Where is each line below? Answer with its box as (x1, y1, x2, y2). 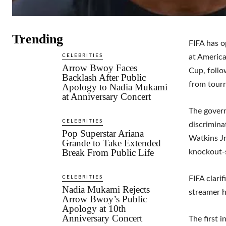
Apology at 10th (62, 203, 127, 214)
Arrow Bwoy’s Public (62, 193, 147, 204)
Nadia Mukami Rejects (62, 184, 150, 195)
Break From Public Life (62, 147, 154, 158)
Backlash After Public (62, 72, 146, 83)
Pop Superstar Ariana (62, 128, 144, 139)
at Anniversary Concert (62, 91, 151, 102)
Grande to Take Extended (62, 137, 161, 148)
